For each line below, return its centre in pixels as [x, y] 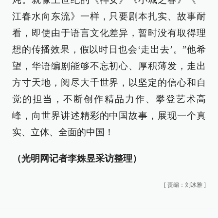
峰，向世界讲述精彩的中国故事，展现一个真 [109, 116]
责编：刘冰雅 [185, 185]
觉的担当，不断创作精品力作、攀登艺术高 [109, 99]
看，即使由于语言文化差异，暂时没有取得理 [109, 33]
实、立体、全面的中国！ [63, 132]
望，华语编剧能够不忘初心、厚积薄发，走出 [109, 66]
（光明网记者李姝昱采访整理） [77, 159]
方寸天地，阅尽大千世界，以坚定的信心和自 [109, 83]
